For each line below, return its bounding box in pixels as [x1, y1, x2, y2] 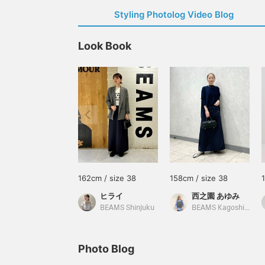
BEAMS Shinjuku [100, 204, 154, 212]
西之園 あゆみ [192, 191, 240, 201]
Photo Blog [78, 243, 134, 255]
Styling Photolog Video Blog [114, 9, 234, 20]
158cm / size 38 [170, 173, 228, 183]
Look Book [78, 40, 131, 52]
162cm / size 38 [78, 173, 136, 183]
